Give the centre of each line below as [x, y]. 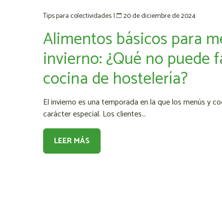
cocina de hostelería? [115, 79]
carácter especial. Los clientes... [95, 114]
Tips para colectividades [77, 16]
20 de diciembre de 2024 [160, 16]
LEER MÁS [72, 141]
